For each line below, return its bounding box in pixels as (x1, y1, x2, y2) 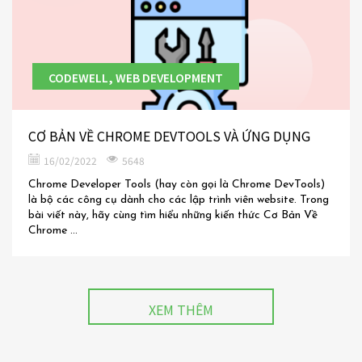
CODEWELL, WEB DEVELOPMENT (48, 69, 223, 86)
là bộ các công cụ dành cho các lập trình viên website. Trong (28, 194, 329, 207)
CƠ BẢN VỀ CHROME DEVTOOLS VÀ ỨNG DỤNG (28, 126, 310, 146)
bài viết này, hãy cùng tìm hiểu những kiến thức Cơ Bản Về (28, 209, 318, 222)
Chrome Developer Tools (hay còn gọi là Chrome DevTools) (28, 179, 325, 192)
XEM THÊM (149, 300, 213, 320)
